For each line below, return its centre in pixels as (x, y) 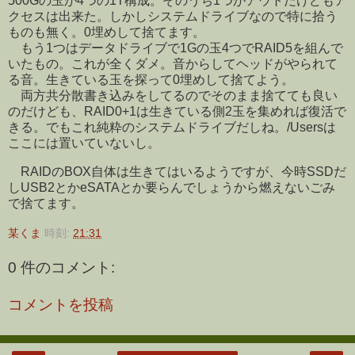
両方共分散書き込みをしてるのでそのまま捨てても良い (173, 96)
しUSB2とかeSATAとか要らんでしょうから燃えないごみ (172, 188)
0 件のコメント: (61, 267)
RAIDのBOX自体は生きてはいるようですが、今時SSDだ (177, 172)
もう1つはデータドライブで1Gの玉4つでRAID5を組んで (176, 48)
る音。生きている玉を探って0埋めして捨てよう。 (151, 80)
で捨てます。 (46, 204)
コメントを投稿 (61, 305)
